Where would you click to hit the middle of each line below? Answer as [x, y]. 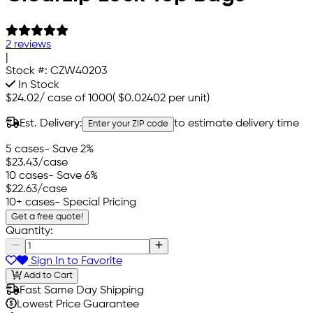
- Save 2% [69, 149]
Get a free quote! [47, 217]
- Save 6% [73, 176]
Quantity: [29, 231]
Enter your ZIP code [128, 124]
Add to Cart [47, 276]
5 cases [25, 149]
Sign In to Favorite [75, 261]
